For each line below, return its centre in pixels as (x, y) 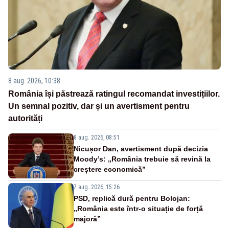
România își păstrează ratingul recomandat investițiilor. (114, 94)
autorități (25, 119)
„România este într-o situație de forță (138, 209)
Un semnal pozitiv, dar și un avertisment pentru (99, 106)
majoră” (87, 219)
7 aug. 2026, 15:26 (97, 187)
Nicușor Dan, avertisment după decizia (141, 149)
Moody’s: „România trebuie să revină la (142, 159)
